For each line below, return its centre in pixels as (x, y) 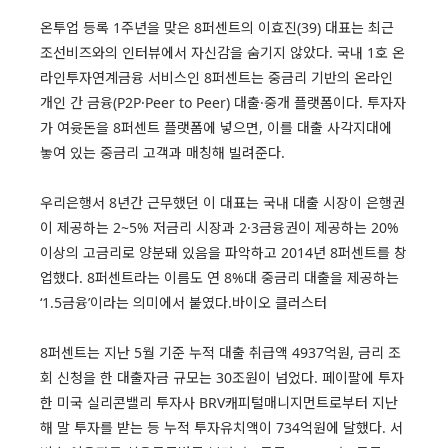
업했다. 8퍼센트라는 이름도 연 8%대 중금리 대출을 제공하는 (219, 278)
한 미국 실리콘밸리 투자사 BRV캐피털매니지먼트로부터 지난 (219, 403)
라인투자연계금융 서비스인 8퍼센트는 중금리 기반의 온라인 (216, 78)
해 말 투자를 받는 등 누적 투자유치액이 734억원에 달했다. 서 (221, 428)
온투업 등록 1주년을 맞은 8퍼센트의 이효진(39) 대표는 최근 (217, 28)
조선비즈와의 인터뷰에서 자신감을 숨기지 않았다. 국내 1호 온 (222, 53)
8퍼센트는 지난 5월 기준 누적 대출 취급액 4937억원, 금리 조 (220, 353)
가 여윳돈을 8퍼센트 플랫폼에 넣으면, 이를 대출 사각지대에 (216, 128)
